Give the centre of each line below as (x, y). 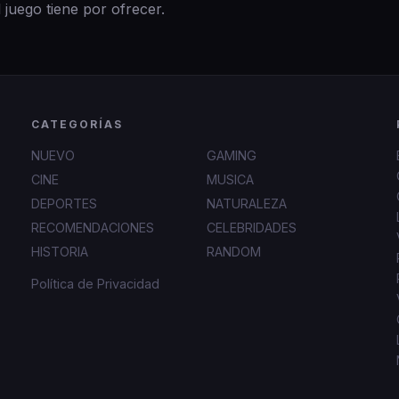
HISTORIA (59, 252)
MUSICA (230, 179)
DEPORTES (64, 204)
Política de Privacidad (95, 284)
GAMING (231, 155)
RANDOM (233, 252)
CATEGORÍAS (77, 124)
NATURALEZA (246, 204)
